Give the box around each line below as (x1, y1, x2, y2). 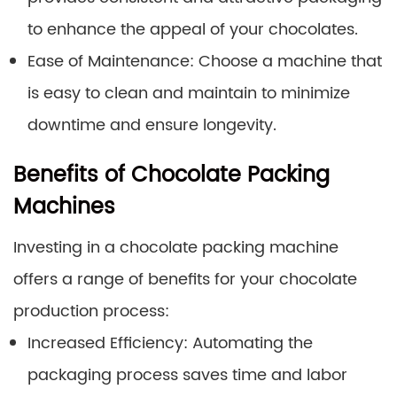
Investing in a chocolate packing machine (13, 234, 339, 261)
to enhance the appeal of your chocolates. (27, 16, 358, 43)
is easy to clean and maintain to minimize (27, 80, 350, 106)
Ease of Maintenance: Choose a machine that (27, 48, 382, 74)
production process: (13, 298, 169, 324)
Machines (13, 189, 115, 225)
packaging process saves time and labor (27, 362, 347, 388)
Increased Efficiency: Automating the (27, 330, 313, 356)
